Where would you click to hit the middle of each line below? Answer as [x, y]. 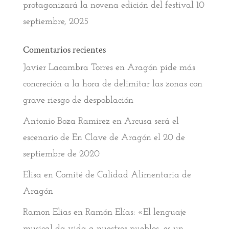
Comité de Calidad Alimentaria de [123, 175]
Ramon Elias [47, 213]
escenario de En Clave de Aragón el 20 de [104, 138]
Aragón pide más [161, 68]
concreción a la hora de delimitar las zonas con [112, 84]
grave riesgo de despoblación [78, 101]
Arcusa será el [151, 122]
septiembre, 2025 [55, 22]
